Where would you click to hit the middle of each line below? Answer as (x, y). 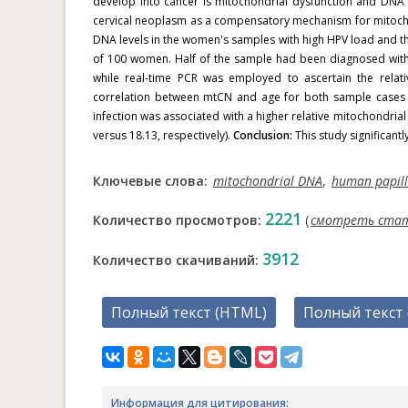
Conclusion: (263, 135)
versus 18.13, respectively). (163, 135)
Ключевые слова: (152, 181)
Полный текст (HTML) (189, 312)
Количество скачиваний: (178, 260)
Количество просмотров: (179, 220)
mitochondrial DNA (268, 181)
